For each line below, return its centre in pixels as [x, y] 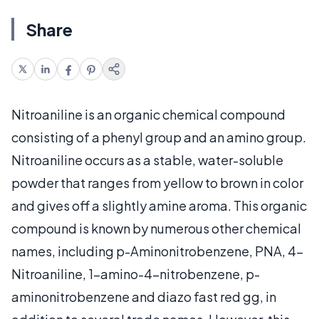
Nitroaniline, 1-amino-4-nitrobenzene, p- [136, 274]
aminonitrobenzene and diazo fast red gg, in [144, 297]
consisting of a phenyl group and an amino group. [159, 137]
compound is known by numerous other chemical [156, 228]
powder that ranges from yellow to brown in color [157, 183]
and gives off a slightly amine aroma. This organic [159, 205]
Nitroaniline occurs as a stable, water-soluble [147, 160]
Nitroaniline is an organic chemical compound [148, 114]
